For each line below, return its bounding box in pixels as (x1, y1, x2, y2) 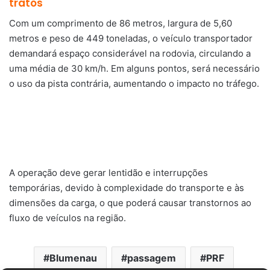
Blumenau (49, 251, 97, 264)
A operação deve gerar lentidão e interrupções (9, 166, 208, 178)
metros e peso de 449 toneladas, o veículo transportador (9, 32, 253, 44)
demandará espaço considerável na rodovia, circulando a (9, 47, 251, 59)
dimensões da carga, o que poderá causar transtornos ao (9, 196, 251, 209)
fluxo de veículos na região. (9, 212, 126, 224)
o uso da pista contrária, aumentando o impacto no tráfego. (9, 77, 259, 89)
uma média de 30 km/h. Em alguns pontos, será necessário (9, 62, 260, 74)
